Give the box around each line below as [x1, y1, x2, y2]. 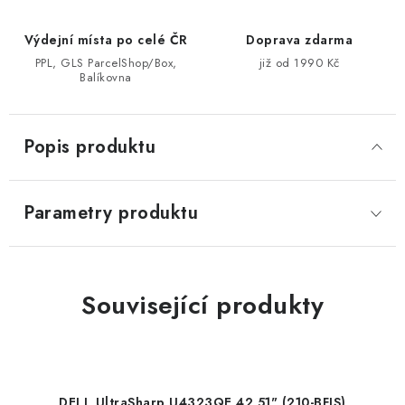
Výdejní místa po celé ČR [24, 31, 188, 49]
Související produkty [81, 287, 324, 324]
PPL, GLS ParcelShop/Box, [34, 54, 177, 71]
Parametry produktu [24, 200, 198, 226]
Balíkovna [80, 69, 132, 86]
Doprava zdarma [246, 31, 353, 49]
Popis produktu [24, 134, 155, 160]
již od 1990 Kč [259, 54, 340, 71]
